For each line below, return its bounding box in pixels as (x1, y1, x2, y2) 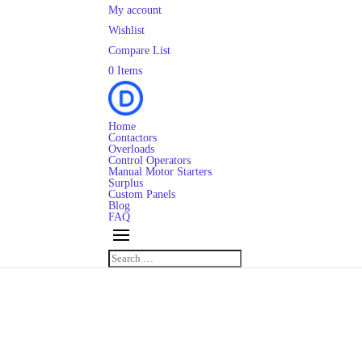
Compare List (108, 44, 171, 57)
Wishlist (108, 24, 145, 36)
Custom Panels (108, 188, 176, 200)
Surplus (108, 177, 144, 189)
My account (108, 4, 162, 16)
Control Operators (108, 154, 192, 166)
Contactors (108, 132, 158, 144)
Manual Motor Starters (108, 166, 213, 178)
